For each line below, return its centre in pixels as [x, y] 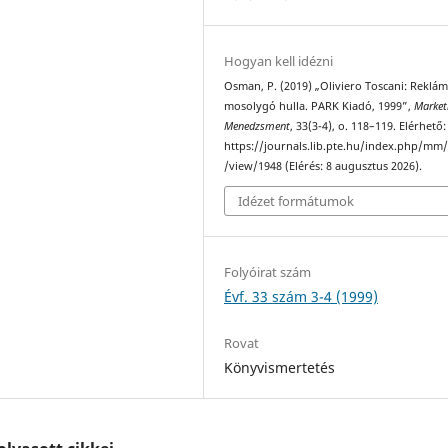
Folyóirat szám [268, 272]
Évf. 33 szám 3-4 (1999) [301, 297]
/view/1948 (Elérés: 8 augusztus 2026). [323, 165]
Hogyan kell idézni [279, 60]
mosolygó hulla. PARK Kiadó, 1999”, [319, 105]
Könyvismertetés [280, 367]
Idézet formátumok [296, 201]
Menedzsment [257, 125]
